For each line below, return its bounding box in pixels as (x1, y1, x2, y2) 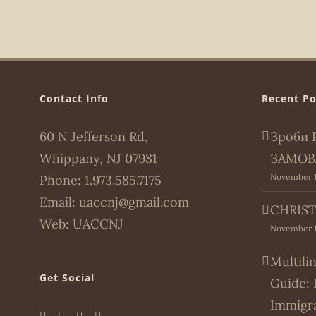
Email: (39, 193, 79, 210)
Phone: (39, 171, 85, 188)
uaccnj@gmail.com (78, 193, 189, 210)
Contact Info (39, 91, 109, 105)
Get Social (39, 270, 95, 284)
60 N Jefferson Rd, (39, 128, 148, 145)
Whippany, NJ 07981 (39, 150, 157, 166)
